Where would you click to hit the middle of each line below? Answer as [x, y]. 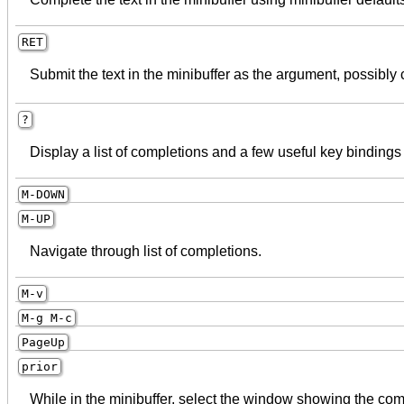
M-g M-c [47, 317]
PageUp [43, 342]
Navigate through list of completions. [146, 251]
